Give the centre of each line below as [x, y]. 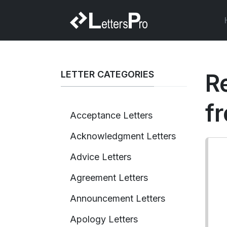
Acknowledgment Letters [123, 136]
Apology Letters [104, 219]
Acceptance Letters [111, 115]
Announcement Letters [118, 198]
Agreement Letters [109, 177]
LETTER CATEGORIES [107, 74]
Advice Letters [101, 157]
